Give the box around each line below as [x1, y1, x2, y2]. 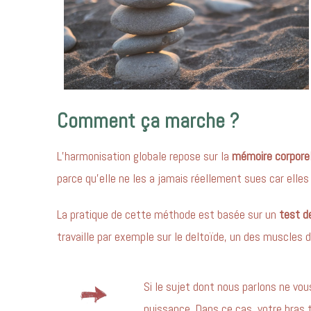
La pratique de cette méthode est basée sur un [57, 205, 279, 222]
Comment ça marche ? [57, 107, 239, 134]
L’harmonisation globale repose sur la [57, 147, 232, 164]
